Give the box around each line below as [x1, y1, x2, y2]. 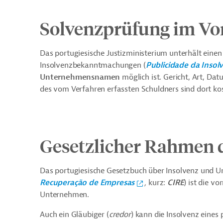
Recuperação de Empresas [40, 178, 135, 188]
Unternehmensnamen [40, 72, 120, 82]
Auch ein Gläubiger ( [40, 210, 109, 220]
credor [109, 210, 131, 220]
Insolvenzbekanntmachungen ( [40, 60, 146, 70]
